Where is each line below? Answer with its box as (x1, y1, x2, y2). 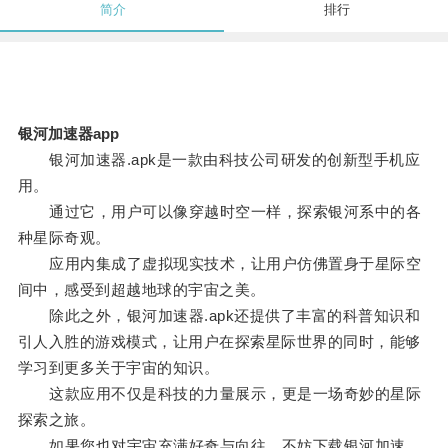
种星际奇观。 (17, 229, 111, 247)
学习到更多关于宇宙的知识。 (17, 359, 220, 377)
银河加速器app (17, 125, 119, 143)
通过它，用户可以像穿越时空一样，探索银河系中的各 (17, 203, 422, 221)
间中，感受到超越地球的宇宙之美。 (17, 281, 266, 299)
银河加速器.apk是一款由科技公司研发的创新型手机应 (17, 151, 421, 169)
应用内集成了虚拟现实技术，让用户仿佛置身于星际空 (17, 255, 422, 273)
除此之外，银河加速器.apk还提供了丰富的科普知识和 (17, 307, 421, 325)
